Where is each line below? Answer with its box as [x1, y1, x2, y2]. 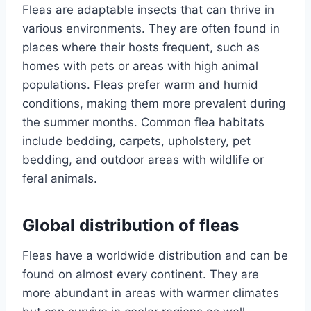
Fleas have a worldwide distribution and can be [22, 249, 288, 263]
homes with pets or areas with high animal [22, 59, 258, 74]
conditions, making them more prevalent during [22, 96, 285, 111]
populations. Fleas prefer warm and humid [22, 78, 258, 92]
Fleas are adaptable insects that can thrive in [22, 3, 274, 17]
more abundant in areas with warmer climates [22, 286, 279, 301]
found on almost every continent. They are [22, 267, 259, 282]
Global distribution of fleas [22, 215, 239, 236]
